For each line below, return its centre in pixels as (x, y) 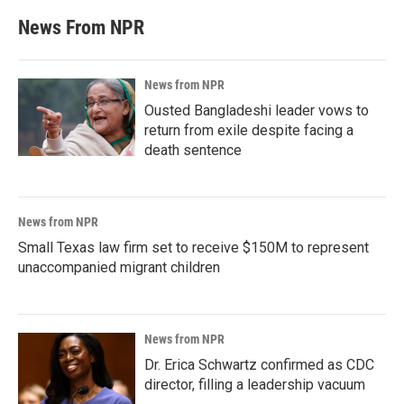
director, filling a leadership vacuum (255, 385)
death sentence (193, 150)
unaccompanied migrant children (119, 267)
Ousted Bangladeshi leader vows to (257, 110)
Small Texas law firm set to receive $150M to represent (193, 248)
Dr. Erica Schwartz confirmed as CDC (259, 365)
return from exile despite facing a (249, 130)
